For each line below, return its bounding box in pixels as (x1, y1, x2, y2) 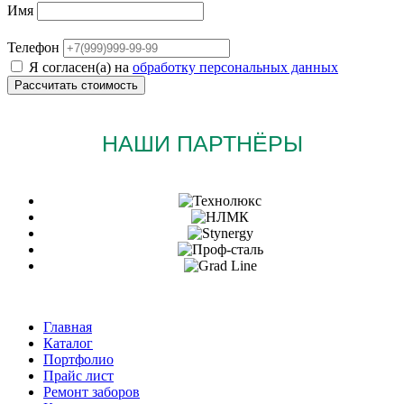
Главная (43, 318, 92, 335)
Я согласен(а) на (29, 59, 133, 75)
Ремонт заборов (43, 383, 140, 399)
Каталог (43, 335, 93, 351)
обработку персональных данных (133, 59, 338, 75)
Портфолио (43, 351, 114, 367)
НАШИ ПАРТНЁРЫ (101, 130, 303, 156)
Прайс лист (43, 367, 114, 383)
